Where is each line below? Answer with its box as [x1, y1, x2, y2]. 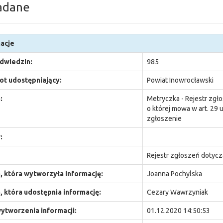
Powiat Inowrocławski [146, 76, 214, 84]
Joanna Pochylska [146, 170, 202, 178]
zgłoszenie [146, 114, 182, 122]
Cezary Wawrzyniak [146, 188, 208, 196]
